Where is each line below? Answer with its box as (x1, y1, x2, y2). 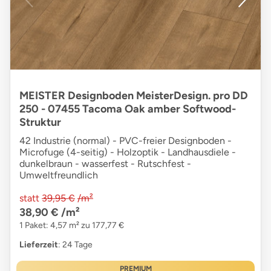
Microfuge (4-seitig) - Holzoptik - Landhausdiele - (19, 146, 236, 158)
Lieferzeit (19, 240, 58, 250)
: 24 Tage (58, 240, 93, 250)
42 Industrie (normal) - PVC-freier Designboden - (19, 135, 232, 147)
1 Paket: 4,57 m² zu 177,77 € (19, 220, 124, 231)
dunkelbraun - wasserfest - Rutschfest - (19, 158, 191, 170)
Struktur (19, 116, 61, 129)
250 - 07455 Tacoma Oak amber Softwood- (19, 102, 236, 116)
